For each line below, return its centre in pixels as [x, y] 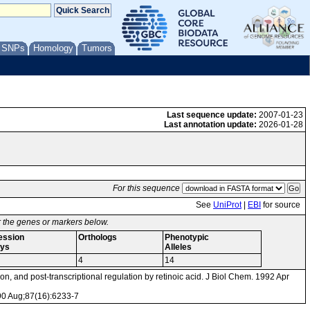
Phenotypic [187, 237]
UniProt [227, 205]
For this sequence [146, 188]
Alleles [178, 247]
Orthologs [98, 237]
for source [281, 205]
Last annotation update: [210, 125]
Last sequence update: [212, 115]
